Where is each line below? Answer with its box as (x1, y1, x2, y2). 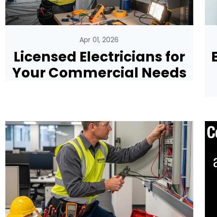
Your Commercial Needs (12, 63, 186, 83)
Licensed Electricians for (13, 47, 185, 67)
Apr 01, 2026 (79, 35, 119, 45)
